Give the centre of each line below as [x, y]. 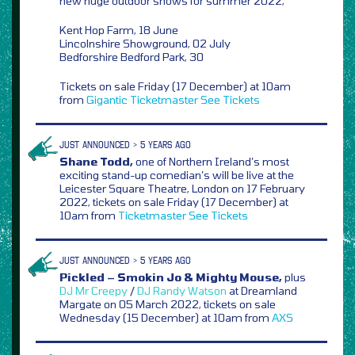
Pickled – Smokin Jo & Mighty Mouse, [171, 277]
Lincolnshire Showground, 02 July [145, 43]
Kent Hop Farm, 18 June [119, 29]
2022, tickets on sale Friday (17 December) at [174, 201]
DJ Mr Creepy [94, 290]
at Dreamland [262, 290]
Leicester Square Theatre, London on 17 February [182, 188]
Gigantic [107, 99]
